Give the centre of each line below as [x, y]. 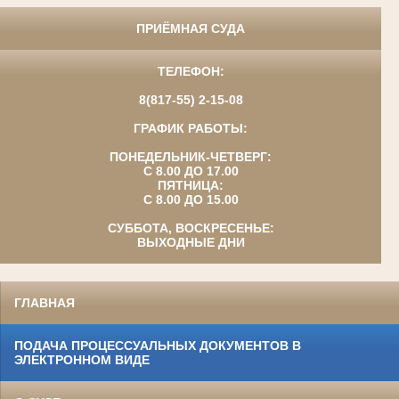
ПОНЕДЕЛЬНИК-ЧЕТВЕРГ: [191, 157]
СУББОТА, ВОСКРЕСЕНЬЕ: [191, 228]
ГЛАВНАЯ [45, 303]
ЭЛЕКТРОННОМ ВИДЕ [82, 360]
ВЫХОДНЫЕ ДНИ [191, 243]
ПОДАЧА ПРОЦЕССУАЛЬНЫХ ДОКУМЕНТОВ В [158, 346]
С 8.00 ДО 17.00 [191, 171]
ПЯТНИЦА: [191, 186]
